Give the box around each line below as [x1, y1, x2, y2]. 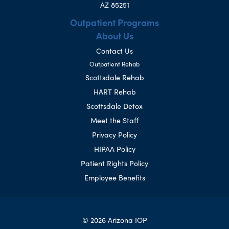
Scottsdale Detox [86, 101, 143, 111]
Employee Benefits [84, 172, 145, 183]
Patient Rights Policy [81, 158, 148, 169]
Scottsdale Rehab [85, 72, 144, 83]
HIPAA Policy [94, 144, 135, 154]
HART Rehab [93, 86, 136, 97]
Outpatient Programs [70, 16, 159, 29]
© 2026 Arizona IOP [82, 215, 147, 225]
